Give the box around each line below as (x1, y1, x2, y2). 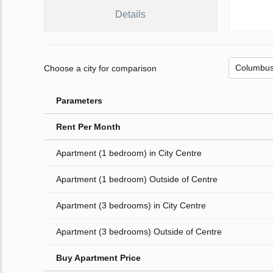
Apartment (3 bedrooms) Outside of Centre (56, 227, 222, 237)
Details (115, 9, 146, 20)
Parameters (56, 96, 102, 106)
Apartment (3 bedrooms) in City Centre (56, 200, 206, 211)
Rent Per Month (56, 122, 121, 132)
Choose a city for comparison (44, 63, 157, 73)
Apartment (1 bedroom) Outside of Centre (56, 174, 218, 185)
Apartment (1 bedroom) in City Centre (56, 148, 202, 158)
